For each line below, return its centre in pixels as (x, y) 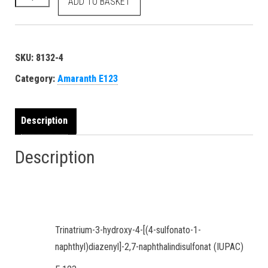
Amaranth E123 (88, 78)
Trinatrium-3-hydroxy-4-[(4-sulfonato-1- (128, 230)
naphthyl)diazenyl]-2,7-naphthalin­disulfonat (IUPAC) (149, 246)
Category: (36, 78)
